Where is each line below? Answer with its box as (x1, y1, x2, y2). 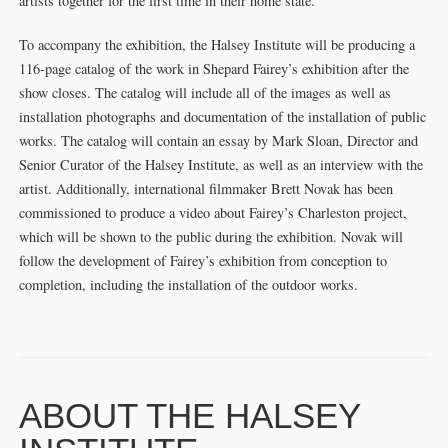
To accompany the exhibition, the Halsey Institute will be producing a (18, 35, 415, 54)
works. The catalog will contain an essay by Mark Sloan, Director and (18, 131, 418, 150)
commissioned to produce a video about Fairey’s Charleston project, (18, 203, 407, 222)
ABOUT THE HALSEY (18, 396, 360, 435)
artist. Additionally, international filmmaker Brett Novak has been (18, 179, 393, 198)
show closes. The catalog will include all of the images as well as (18, 83, 391, 102)
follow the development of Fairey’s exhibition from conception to (18, 251, 387, 270)
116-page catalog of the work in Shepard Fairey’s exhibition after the (18, 59, 409, 78)
